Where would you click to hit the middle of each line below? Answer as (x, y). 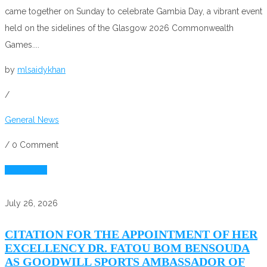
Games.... (22, 44)
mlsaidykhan (41, 69)
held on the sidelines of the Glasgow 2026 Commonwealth (119, 28)
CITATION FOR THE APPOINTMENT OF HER (131, 234)
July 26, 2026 (31, 203)
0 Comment (35, 145)
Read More (26, 170)
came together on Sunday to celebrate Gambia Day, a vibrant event (133, 11)
